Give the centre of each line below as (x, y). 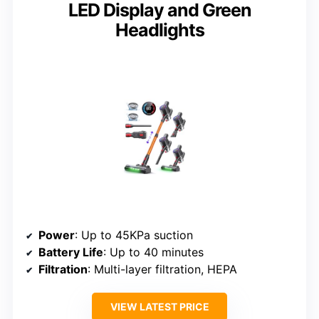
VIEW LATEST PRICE (159, 306)
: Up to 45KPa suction (134, 235)
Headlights (159, 30)
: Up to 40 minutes (153, 252)
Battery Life (71, 252)
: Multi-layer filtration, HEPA (162, 269)
